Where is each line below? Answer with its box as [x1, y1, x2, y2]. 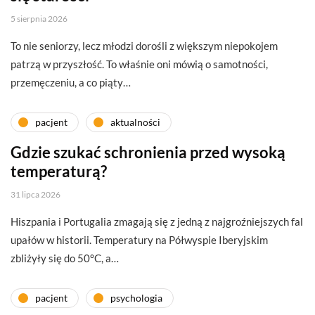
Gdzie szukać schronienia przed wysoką [11, 142, 285, 162]
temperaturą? [11, 161, 107, 181]
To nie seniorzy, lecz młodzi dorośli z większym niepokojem [11, 39, 278, 52]
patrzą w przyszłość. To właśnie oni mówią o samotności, [11, 57, 268, 70]
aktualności [110, 116, 160, 129]
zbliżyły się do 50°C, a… [11, 251, 119, 264]
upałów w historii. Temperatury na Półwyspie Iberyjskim [11, 233, 268, 246]
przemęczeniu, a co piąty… [11, 75, 131, 89]
